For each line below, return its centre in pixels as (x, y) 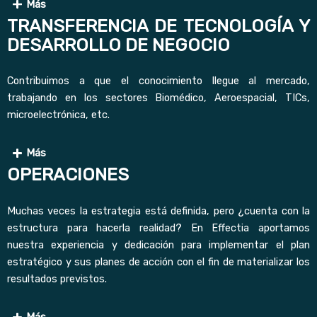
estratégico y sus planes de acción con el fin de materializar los (158, 261)
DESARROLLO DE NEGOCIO (119, 45)
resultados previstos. (57, 278)
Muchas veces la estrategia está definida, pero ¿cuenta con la (158, 211)
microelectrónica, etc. (58, 114)
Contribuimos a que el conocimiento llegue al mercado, (158, 80)
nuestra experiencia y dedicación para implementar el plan (158, 244)
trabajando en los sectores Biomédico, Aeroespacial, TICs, (158, 97)
